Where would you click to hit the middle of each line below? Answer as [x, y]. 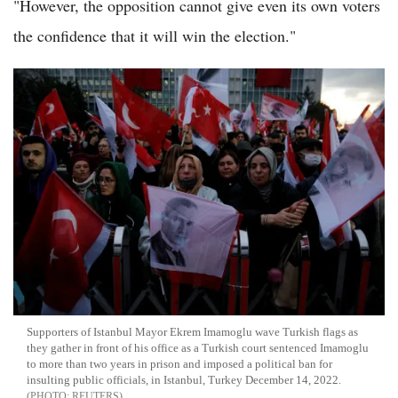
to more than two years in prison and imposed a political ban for [179, 364]
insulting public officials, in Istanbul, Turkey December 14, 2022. [184, 380]
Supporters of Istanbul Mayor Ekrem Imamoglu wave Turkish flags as [192, 332]
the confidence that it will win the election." [155, 35]
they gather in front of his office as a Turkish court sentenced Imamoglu [198, 348]
